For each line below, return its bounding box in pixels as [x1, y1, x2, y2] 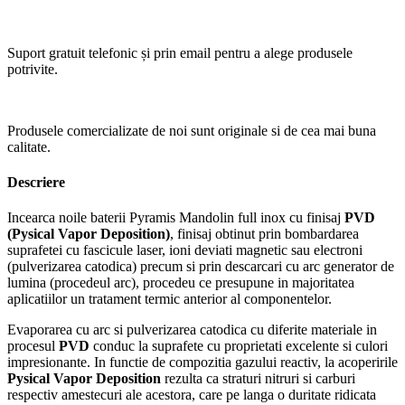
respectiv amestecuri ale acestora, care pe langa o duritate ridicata [7, 387, 376, 403]
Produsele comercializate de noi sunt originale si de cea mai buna [7, 122, 376, 138]
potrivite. [7, 61, 58, 77]
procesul [7, 338, 59, 354]
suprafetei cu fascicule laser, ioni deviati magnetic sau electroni [7, 242, 363, 259]
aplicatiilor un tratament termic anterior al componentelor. [7, 291, 332, 307]
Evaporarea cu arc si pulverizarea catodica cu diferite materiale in [7, 322, 377, 338]
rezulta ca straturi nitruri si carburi [161, 371, 355, 387]
